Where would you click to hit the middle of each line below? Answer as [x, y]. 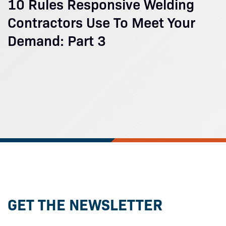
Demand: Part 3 [57, 40]
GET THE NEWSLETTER [85, 204]
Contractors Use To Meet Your [101, 21]
